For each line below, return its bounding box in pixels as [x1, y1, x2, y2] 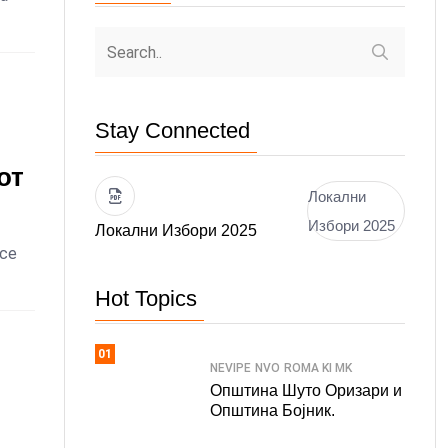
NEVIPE [210, 360, 251, 375]
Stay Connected [95, 118, 250, 143]
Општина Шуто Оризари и [210, 381, 402, 399]
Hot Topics [95, 286, 197, 311]
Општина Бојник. [210, 401, 335, 419]
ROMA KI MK [284, 360, 352, 375]
